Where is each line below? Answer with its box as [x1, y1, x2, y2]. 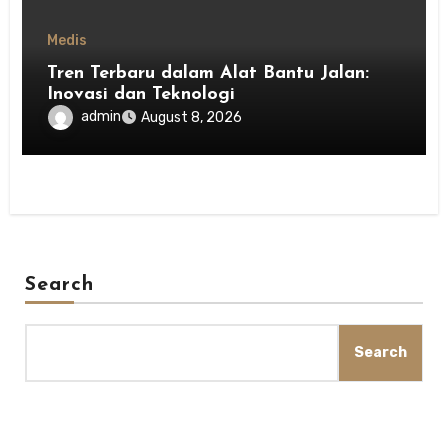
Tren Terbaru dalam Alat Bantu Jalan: [47, 64, 370, 84]
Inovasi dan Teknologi [47, 85, 236, 105]
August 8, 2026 [141, 109, 243, 127]
